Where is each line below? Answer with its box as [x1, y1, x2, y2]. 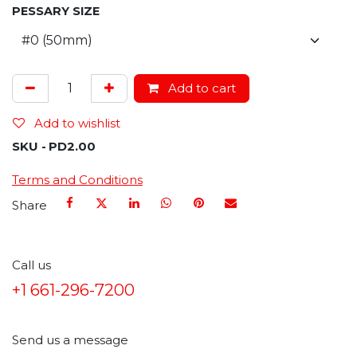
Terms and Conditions [12, 172, 143, 188]
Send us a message [12, 331, 128, 347]
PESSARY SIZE [12, 4, 100, 19]
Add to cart [165, 80, 236, 96]
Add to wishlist [34, 116, 120, 131]
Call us [12, 257, 51, 273]
